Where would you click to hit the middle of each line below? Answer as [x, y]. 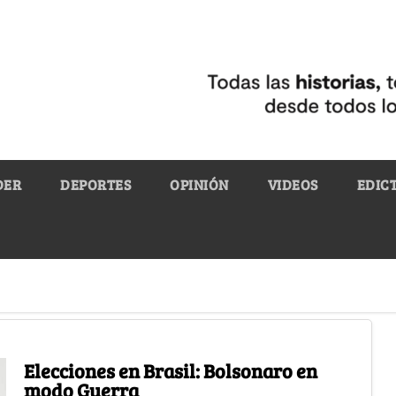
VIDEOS [293, 184]
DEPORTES [95, 184]
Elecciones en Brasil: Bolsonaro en [170, 370]
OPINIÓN [199, 184]
